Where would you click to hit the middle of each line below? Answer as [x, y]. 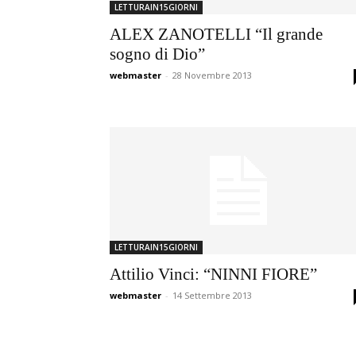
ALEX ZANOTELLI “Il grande [216, 34]
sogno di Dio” [157, 54]
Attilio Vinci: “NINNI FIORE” [213, 274]
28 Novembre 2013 [212, 75]
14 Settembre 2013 [212, 295]
